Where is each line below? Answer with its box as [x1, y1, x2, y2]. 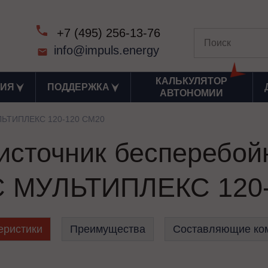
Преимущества [69, 223, 145, 235]
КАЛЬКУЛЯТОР [156, 76, 228, 86]
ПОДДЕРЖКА [47, 82, 109, 92]
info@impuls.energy [54, 44, 160, 57]
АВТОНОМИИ [160, 88, 224, 98]
